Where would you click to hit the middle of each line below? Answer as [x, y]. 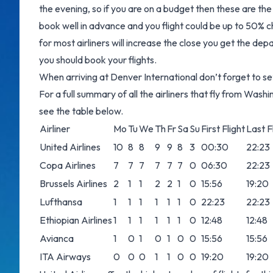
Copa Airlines [68, 165]
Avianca [57, 238]
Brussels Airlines [73, 183]
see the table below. [81, 111]
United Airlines [70, 147]
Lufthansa [61, 202]
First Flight [223, 129]
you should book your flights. [98, 60]
